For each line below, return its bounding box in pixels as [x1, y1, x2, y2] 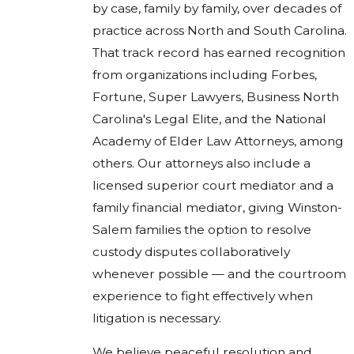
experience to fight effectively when [92, 288, 313, 303]
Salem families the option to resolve [92, 221, 311, 237]
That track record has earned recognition [92, 44, 345, 60]
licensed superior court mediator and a [92, 177, 333, 193]
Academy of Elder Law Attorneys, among [92, 133, 344, 149]
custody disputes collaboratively [92, 243, 290, 259]
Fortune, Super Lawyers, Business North [92, 88, 339, 104]
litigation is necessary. [92, 310, 221, 326]
